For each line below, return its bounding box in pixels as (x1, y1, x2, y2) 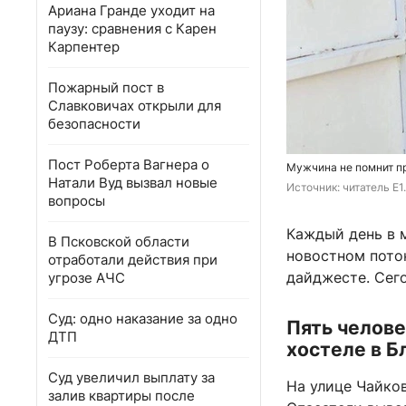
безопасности (48, 115, 140, 132)
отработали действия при (48, 251, 217, 268)
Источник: (286, 180, 343, 195)
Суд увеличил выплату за (48, 369, 215, 386)
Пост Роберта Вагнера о (48, 156, 209, 173)
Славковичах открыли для (48, 97, 221, 114)
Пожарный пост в (48, 79, 164, 96)
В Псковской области (48, 233, 189, 250)
